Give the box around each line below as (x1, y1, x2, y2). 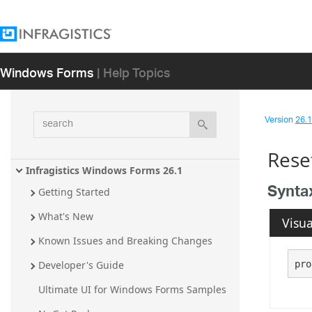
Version (264, 111, 295, 130)
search (32, 107, 69, 130)
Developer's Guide (38, 258, 124, 272)
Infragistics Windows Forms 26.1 (26, 163, 182, 177)
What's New (38, 210, 93, 224)
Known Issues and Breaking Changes (38, 234, 212, 248)
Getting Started (38, 185, 110, 199)
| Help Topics (97, 56, 171, 88)
